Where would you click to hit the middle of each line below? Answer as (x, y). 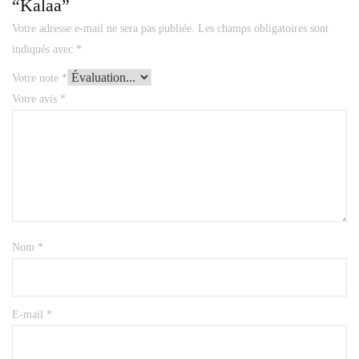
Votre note (37, 79)
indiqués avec (44, 50)
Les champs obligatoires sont (263, 29)
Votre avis (36, 99)
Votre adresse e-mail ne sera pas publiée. (103, 29)
